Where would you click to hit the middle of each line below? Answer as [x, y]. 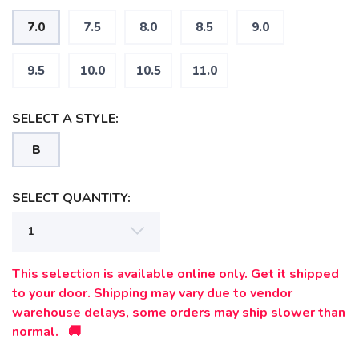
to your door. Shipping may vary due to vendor [152, 293]
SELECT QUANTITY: [71, 198]
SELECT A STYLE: [65, 119]
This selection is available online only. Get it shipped [175, 274]
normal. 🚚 [46, 332]
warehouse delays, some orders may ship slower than [179, 313]
